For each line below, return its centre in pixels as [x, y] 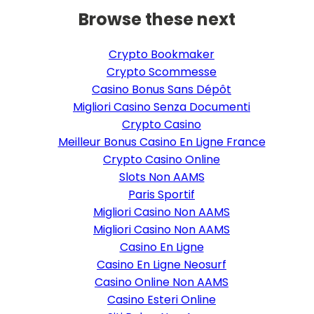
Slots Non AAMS [162, 177]
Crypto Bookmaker [162, 55]
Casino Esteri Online [162, 300]
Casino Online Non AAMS [162, 282]
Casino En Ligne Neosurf [162, 265]
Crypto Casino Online [162, 160]
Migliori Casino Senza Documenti [162, 107]
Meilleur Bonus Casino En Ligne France [162, 142]
